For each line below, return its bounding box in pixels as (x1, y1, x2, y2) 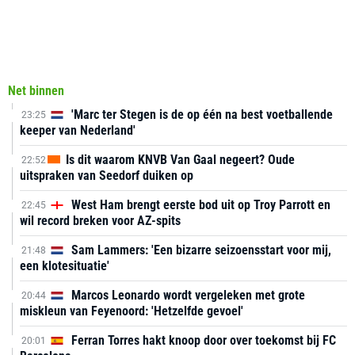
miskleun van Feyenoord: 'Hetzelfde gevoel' (20, 303, 243, 319)
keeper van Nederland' (20, 123, 136, 138)
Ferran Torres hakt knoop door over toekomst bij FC (68, 333, 336, 348)
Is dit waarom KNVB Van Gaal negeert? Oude (63, 152, 295, 167)
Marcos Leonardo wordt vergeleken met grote (68, 288, 305, 303)
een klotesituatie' (20, 258, 109, 273)
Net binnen (8, 83, 64, 98)
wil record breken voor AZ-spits (20, 213, 181, 228)
